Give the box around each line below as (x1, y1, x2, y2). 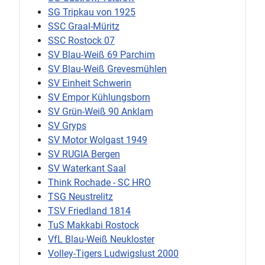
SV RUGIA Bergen (48, 148, 120, 160)
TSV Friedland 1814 (48, 205, 131, 216)
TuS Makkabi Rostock (48, 219, 139, 231)
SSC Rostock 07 (48, 34, 115, 46)
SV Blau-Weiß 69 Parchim (48, 49, 155, 60)
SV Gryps (48, 119, 86, 131)
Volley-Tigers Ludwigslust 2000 (48, 247, 179, 259)
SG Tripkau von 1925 (48, 6, 135, 18)
